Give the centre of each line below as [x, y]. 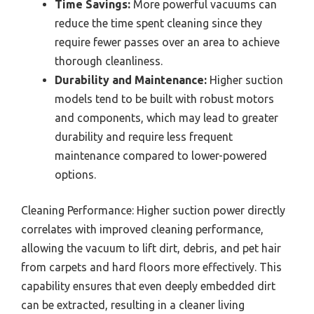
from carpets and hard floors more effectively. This [151, 267]
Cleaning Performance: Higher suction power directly [153, 211]
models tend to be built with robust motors [164, 99]
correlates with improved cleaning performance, [142, 230]
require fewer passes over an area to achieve [167, 42]
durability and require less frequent [144, 137]
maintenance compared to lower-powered [161, 156]
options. [75, 175]
